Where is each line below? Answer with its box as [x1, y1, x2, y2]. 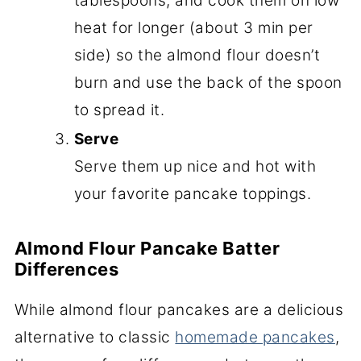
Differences [14, 258, 123, 280]
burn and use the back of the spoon [73, 73, 342, 92]
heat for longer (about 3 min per [73, 18, 313, 37]
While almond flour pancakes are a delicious [14, 300, 344, 319]
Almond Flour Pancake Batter [14, 237, 280, 259]
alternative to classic [14, 327, 176, 346]
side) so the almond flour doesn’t [73, 45, 321, 64]
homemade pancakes [175, 327, 335, 346]
